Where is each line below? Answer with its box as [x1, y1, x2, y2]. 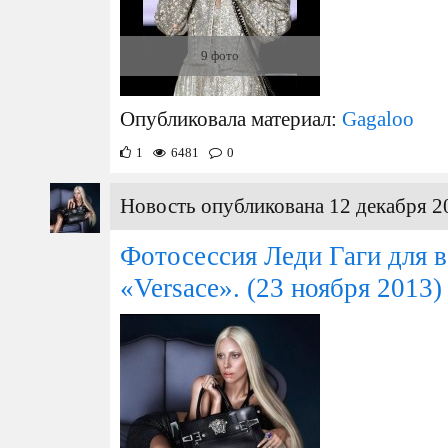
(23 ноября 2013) [240, 273, 442, 303]
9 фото [201, 48, 239, 63]
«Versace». [120, 273, 240, 303]
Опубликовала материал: [120, 108, 342, 130]
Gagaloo [342, 108, 414, 130]
